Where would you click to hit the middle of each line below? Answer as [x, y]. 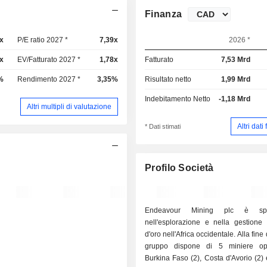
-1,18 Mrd [234, 99]
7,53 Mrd [235, 60]
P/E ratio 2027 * [43, 40]
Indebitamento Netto [178, 99]
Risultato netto [168, 79]
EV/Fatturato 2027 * [49, 60]
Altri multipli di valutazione [69, 106]
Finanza [164, 14]
